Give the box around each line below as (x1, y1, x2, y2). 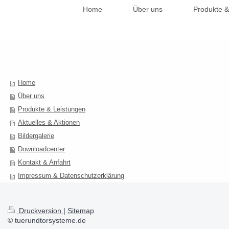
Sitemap (67, 207, 94, 215)
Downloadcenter (18, 145, 65, 153)
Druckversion (17, 207, 63, 215)
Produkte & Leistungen (18, 105, 86, 113)
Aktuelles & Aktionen (18, 119, 80, 127)
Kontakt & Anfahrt (18, 158, 71, 167)
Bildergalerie (18, 132, 55, 140)
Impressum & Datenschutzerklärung (18, 172, 125, 180)
